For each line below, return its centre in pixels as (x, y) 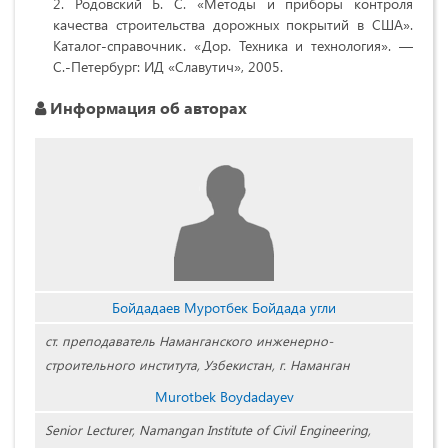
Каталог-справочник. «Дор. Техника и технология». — (233, 46)
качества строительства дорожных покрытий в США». (233, 25)
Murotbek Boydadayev (224, 397)
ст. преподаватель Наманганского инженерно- (189, 341)
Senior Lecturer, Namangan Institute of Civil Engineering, (208, 430)
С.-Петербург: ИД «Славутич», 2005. (168, 67)
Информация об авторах (146, 108)
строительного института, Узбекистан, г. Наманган (197, 365)
